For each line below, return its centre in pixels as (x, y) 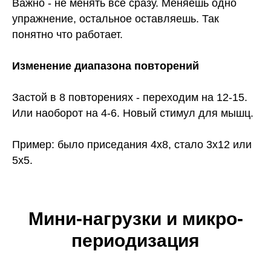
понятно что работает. (67, 35)
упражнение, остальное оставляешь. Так (116, 19)
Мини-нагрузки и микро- (135, 219)
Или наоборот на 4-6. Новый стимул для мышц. (133, 113)
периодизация (135, 241)
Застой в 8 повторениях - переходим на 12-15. (130, 98)
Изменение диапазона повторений (106, 66)
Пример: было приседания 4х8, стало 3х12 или (132, 145)
